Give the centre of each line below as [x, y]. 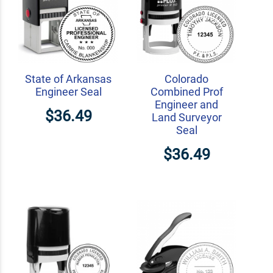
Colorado [186, 79]
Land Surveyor [186, 118]
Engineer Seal [68, 92]
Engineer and [186, 105]
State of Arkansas [68, 79]
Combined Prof [186, 92]
